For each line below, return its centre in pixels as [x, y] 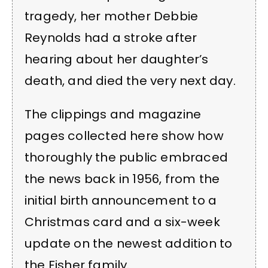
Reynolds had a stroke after [111, 37]
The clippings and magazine [113, 115]
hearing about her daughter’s [117, 59]
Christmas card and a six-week [122, 222]
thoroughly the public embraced [127, 158]
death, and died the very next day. [130, 80]
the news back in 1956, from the [122, 179]
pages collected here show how [124, 136]
